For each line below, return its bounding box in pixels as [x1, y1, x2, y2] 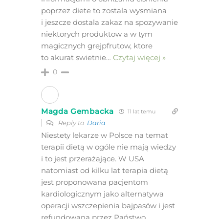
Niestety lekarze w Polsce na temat [41, 131, 168, 140]
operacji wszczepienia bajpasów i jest [41, 201, 175, 211]
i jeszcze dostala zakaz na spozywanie [41, 18, 178, 27]
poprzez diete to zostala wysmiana [41, 6, 167, 16]
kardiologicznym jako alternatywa [41, 189, 164, 199]
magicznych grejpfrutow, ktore [41, 41, 153, 51]
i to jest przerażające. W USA [41, 154, 144, 164]
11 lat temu [126, 108, 155, 115]
